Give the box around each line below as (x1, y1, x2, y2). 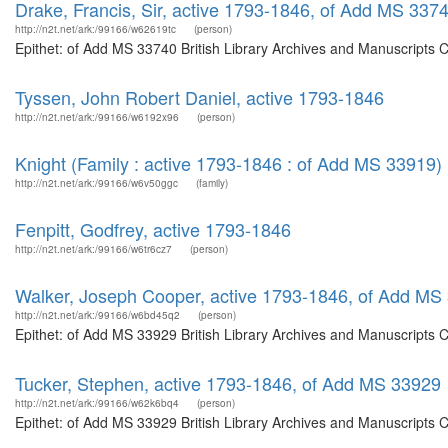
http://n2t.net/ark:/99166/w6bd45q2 (15, 308, 180, 322)
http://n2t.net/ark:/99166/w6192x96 (15, 110, 179, 124)
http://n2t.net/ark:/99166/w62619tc (15, 22, 176, 36)
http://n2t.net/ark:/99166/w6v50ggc (15, 176, 178, 190)
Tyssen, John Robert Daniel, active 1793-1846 (15, 84, 384, 110)
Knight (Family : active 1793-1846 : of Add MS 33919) (15, 150, 442, 176)
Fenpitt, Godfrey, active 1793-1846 (15, 216, 291, 242)
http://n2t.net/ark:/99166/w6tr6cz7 (15, 242, 172, 256)
